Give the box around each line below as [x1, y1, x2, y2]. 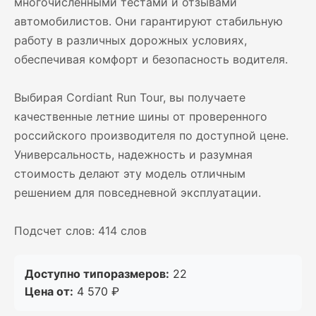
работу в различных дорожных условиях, [14, 33, 247, 47]
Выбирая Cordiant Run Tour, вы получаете [14, 90, 245, 104]
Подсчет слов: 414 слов [14, 224, 147, 238]
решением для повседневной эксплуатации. [14, 186, 261, 200]
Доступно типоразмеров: [25, 267, 169, 281]
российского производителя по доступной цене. [14, 128, 288, 142]
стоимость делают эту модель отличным [14, 166, 245, 181]
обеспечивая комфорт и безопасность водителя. [14, 52, 288, 66]
